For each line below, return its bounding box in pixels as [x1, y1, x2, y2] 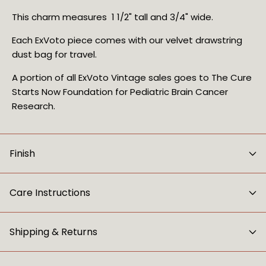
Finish [9, 147, 35, 161]
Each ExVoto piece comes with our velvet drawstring [12, 34, 242, 47]
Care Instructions [9, 186, 90, 200]
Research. [12, 100, 55, 113]
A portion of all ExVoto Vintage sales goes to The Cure [12, 71, 252, 84]
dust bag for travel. [12, 48, 97, 61]
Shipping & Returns [9, 225, 97, 239]
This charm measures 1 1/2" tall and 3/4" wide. [12, 11, 213, 24]
